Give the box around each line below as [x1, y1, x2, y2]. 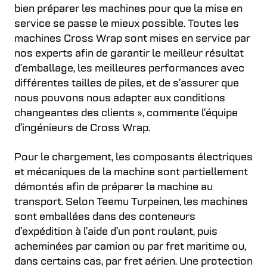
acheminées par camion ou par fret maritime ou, [14, 241, 246, 253]
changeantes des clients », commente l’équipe [14, 108, 238, 120]
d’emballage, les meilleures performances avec [14, 63, 244, 75]
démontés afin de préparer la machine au [14, 182, 213, 194]
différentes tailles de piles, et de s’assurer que [14, 78, 239, 90]
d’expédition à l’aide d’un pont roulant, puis [14, 226, 218, 238]
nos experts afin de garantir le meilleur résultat [14, 48, 244, 60]
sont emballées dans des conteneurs [14, 212, 195, 223]
